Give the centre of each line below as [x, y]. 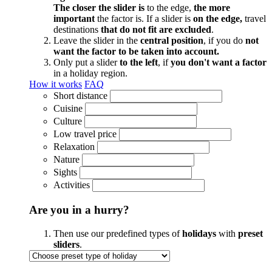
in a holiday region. [90, 73]
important [74, 19]
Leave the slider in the [97, 41]
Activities [72, 185]
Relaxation [74, 147]
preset [250, 233]
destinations [77, 30]
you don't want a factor [219, 63]
